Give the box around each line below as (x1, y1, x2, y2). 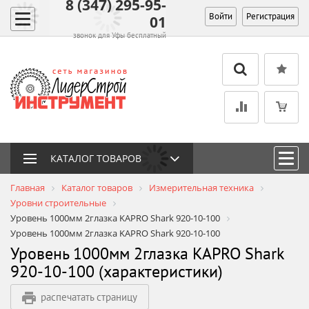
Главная (10, 181, 45, 194)
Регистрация (246, 10, 295, 22)
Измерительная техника (149, 181, 254, 194)
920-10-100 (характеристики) (10, 261, 223, 282)
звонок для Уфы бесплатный (72, 30, 166, 40)
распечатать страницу (41, 290, 137, 303)
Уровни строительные (10, 197, 106, 209)
